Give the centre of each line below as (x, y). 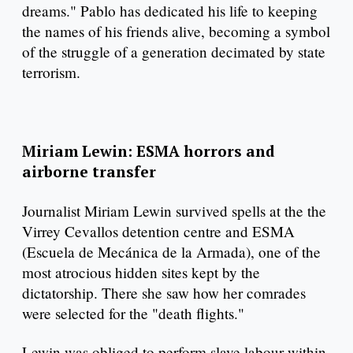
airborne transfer (91, 171)
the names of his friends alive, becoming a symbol (176, 32)
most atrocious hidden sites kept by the (141, 272)
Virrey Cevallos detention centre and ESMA (158, 231)
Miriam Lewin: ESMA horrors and (149, 150)
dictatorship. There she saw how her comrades (164, 292)
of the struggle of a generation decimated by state (174, 52)
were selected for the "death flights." (136, 313)
